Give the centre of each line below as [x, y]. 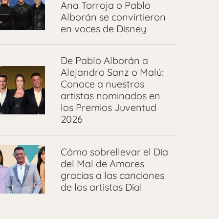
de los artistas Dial [101, 187]
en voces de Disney [103, 29]
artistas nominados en [110, 96]
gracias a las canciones [112, 175]
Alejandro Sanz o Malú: [112, 72]
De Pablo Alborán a [104, 61]
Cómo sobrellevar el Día [114, 152]
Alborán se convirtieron [113, 17]
